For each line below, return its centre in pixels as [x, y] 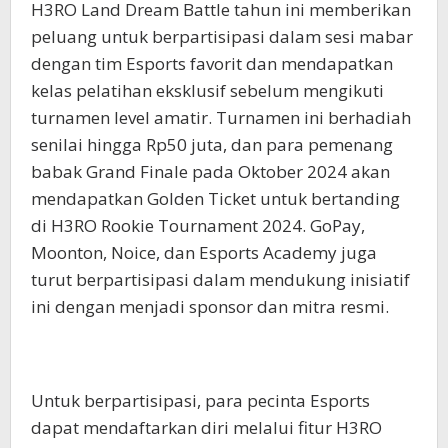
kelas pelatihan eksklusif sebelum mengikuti [207, 91]
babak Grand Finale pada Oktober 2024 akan [210, 172]
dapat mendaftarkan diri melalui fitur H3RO [206, 428]
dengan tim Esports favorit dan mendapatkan [212, 64]
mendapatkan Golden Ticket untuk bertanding [215, 199]
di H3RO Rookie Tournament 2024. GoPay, [198, 226]
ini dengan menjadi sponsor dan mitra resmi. [210, 307]
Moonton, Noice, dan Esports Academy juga [204, 253]
